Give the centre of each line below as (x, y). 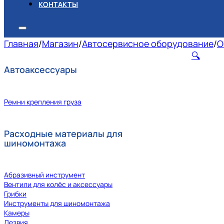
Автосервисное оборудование (148, 43)
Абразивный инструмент (44, 175)
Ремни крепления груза (43, 101)
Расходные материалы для (63, 133)
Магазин (60, 43)
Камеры (17, 213)
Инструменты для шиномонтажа (57, 203)
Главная (21, 43)
